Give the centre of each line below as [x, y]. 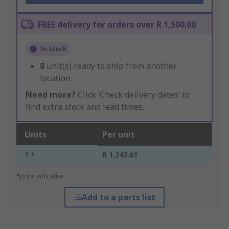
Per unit [119, 135]
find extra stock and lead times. [85, 107]
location [55, 78]
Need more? [51, 95]
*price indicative [40, 176]
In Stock [53, 49]
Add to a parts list [118, 198]
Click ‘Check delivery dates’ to [133, 95]
